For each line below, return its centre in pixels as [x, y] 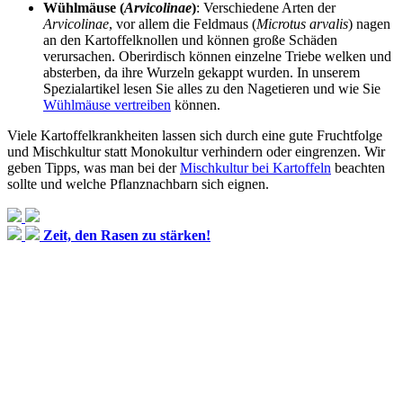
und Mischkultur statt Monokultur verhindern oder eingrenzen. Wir [196, 151]
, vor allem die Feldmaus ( [183, 23]
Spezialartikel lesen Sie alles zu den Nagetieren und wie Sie [212, 88]
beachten [358, 167]
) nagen [369, 23]
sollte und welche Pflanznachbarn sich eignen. [138, 184]
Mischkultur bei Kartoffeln [255, 167]
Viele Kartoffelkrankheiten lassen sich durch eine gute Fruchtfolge [195, 135]
